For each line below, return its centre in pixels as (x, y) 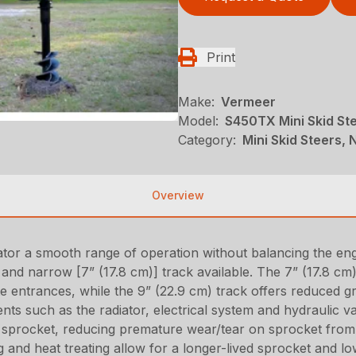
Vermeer (248, 101)
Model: (198, 120)
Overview (178, 195)
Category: (207, 139)
